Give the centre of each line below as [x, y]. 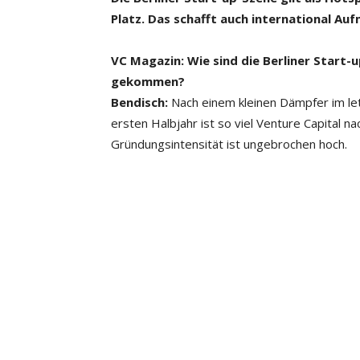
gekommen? [148, 81]
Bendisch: [139, 102]
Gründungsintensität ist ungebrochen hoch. [229, 144]
